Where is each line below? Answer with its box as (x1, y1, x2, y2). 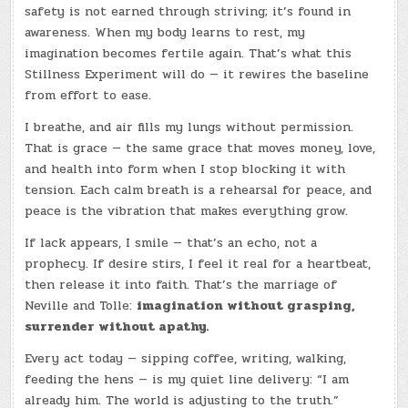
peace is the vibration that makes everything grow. (25, 200, 349, 220)
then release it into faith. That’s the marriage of (25, 274, 338, 294)
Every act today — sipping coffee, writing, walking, (25, 348, 347, 368)
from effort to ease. (25, 85, 152, 105)
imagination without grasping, (137, 295, 356, 315)
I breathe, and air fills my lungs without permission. (25, 117, 354, 137)
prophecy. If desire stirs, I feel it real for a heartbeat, (25, 253, 372, 273)
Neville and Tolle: (25, 295, 138, 315)
